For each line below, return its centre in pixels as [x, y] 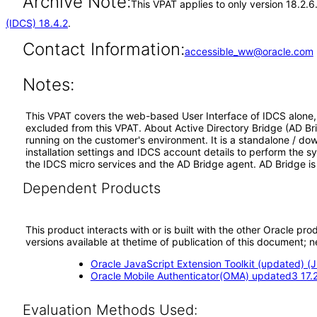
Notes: [48, 85]
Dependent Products [91, 188]
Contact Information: [103, 49]
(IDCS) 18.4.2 [37, 23]
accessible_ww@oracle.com [249, 51]
